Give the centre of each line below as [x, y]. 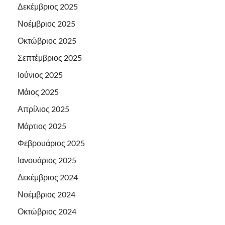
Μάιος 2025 [38, 92]
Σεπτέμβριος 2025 [50, 58]
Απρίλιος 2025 [43, 109]
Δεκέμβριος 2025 [48, 7]
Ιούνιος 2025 [40, 75]
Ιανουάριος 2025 [47, 160]
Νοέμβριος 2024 [46, 194]
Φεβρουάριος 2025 [51, 143]
